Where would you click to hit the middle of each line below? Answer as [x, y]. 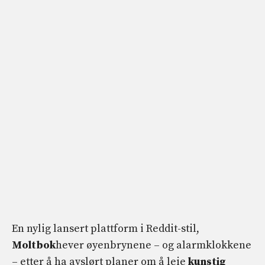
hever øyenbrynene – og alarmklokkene [153, 245]
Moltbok [34, 245]
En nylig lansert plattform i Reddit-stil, [106, 229]
